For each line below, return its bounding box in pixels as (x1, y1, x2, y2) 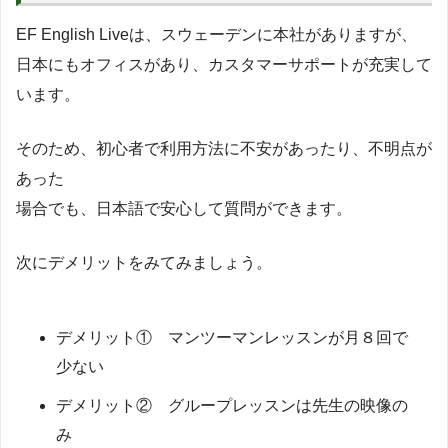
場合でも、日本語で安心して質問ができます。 (16, 200, 352, 218)
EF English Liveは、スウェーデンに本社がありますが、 (16, 26, 417, 44)
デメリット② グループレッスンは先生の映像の (56, 397, 408, 415)
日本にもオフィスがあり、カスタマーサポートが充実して (16, 56, 432, 74)
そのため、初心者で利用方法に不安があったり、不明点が (16, 140, 432, 158)
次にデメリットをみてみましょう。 (16, 254, 272, 272)
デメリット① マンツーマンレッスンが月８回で (56, 329, 408, 347)
